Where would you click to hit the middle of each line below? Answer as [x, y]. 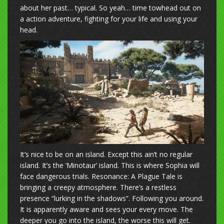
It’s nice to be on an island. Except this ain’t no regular [106, 154]
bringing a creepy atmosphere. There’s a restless [98, 187]
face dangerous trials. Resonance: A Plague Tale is [101, 176]
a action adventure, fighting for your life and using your [109, 18]
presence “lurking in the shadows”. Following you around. [112, 198]
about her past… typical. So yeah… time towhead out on [110, 7]
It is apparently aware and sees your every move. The [106, 209]
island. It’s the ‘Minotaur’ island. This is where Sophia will [110, 165]
